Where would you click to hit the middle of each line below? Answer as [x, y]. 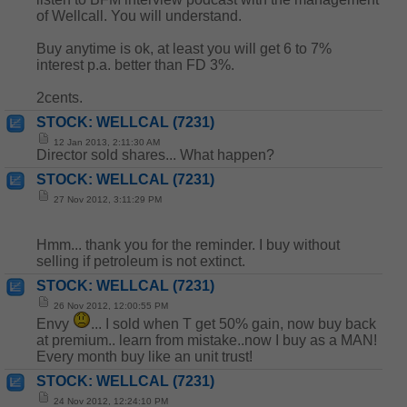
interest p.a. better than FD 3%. [135, 65]
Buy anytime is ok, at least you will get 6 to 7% [184, 49]
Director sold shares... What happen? [155, 155]
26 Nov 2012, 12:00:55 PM [109, 306]
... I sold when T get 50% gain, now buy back [233, 324]
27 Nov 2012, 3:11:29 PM [106, 199]
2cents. [60, 98]
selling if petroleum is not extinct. [141, 261]
